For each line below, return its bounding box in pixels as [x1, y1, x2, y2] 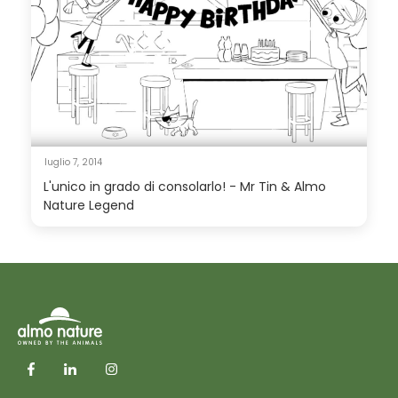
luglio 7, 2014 [44, 155, 102, 169]
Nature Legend [44, 195, 134, 214]
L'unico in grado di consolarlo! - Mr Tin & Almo [44, 177, 326, 195]
